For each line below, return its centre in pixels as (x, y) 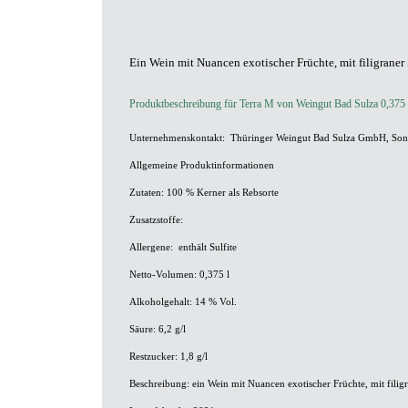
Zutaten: (147, 193)
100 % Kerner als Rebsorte (221, 193)
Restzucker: (153, 357)
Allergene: (154, 247)
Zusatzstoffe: (156, 220)
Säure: (143, 329)
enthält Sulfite (208, 247)
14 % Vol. (214, 302)
